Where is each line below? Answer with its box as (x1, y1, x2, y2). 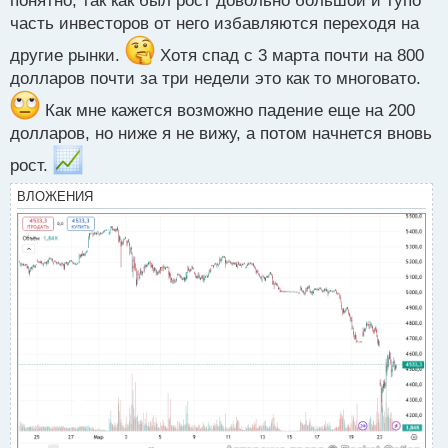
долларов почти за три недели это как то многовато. (10, 68, 421, 88)
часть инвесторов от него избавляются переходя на (10, 13, 419, 33)
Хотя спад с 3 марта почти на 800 (155, 45, 424, 65)
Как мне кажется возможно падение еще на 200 (40, 100, 415, 120)
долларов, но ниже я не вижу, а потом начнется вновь (10, 123, 432, 143)
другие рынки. (10, 45, 125, 65)
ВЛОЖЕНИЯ (17, 188, 93, 204)
